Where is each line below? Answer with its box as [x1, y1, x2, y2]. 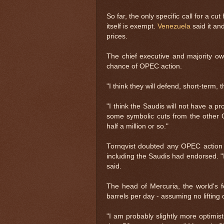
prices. [106, 32, 127, 40]
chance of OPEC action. [106, 62, 182, 70]
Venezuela [157, 22, 190, 30]
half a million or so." [106, 122, 168, 130]
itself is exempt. [106, 22, 157, 30]
